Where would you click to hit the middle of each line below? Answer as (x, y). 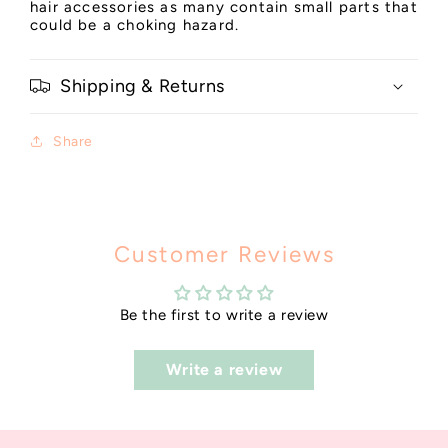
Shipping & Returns (142, 85)
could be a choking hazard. (135, 24)
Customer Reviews (224, 254)
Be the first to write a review (224, 314)
